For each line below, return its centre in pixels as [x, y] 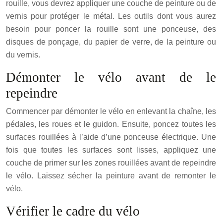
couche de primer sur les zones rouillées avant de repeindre [111, 163]
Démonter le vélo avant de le [111, 77]
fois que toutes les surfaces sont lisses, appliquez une [111, 150]
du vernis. [23, 55]
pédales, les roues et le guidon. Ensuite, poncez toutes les [111, 124]
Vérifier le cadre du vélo [73, 211]
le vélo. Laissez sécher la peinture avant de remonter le [111, 175]
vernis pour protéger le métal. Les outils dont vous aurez [111, 16]
